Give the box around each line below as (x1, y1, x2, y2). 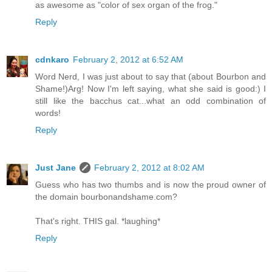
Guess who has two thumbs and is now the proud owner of (35, 179, 266, 189)
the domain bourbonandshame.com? (35, 191, 177, 202)
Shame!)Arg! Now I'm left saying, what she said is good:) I (35, 83, 266, 93)
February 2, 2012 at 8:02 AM (94, 162, 205, 172)
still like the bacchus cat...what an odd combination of (35, 95, 266, 106)
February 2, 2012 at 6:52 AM (73, 54, 183, 64)
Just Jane (35, 162, 76, 172)
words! (35, 107, 61, 118)
